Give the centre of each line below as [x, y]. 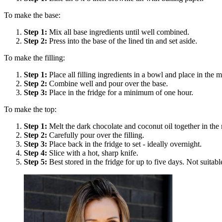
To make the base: [32, 15]
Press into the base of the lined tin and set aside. [123, 41]
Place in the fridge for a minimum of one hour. [121, 93]
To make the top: [30, 110]
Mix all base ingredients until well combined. [119, 32]
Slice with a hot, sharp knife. [94, 153]
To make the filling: [34, 58]
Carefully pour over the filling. [97, 135]
